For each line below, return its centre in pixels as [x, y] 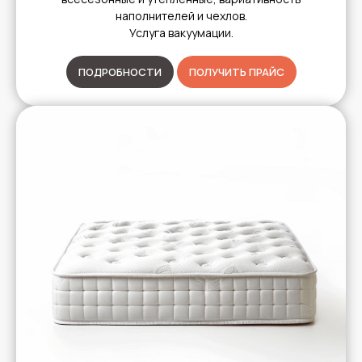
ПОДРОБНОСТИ [120, 72]
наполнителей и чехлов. [181, 15]
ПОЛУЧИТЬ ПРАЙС [236, 72]
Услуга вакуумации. [181, 32]
